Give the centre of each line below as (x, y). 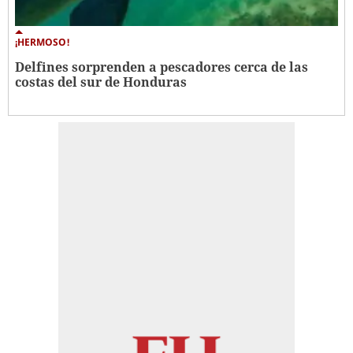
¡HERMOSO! (43, 43)
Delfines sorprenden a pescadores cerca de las (162, 67)
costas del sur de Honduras (101, 82)
